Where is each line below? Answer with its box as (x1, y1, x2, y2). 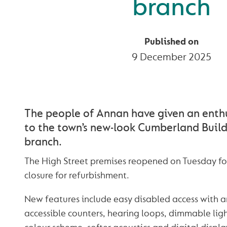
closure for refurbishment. (24, 170, 129, 182)
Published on (144, 36, 199, 48)
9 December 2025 (131, 51, 211, 64)
